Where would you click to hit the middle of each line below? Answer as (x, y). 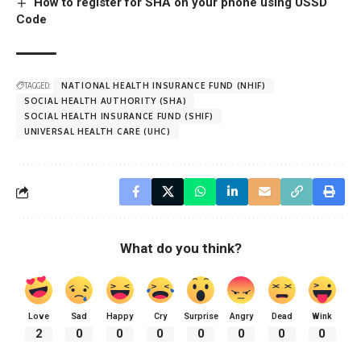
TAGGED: (37, 86)
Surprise (201, 317)
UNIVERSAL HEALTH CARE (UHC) (98, 132)
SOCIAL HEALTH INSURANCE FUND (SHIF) (119, 116)
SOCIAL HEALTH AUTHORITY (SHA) (106, 101)
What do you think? (180, 249)
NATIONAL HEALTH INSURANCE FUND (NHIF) (164, 86)
